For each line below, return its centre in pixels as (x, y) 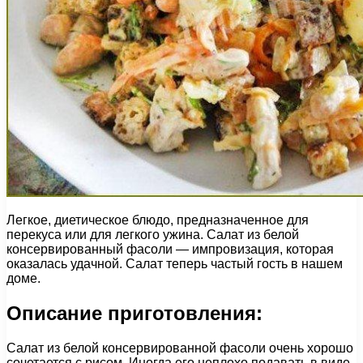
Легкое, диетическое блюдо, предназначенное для (158, 220)
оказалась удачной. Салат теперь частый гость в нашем (175, 263)
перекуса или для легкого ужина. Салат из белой (153, 234)
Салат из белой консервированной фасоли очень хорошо (180, 348)
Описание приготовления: (135, 313)
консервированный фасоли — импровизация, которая (170, 249)
